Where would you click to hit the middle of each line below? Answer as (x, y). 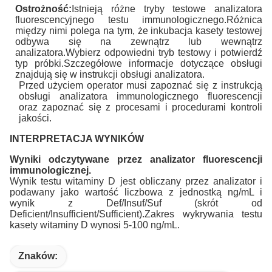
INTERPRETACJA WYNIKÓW (77, 138)
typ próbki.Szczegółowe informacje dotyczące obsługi (139, 63)
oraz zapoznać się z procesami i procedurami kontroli (140, 107)
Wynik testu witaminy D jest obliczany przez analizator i (136, 181)
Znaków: (38, 256)
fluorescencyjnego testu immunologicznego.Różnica (139, 19)
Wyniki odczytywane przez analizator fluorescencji (136, 159)
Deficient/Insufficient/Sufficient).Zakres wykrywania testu (136, 214)
